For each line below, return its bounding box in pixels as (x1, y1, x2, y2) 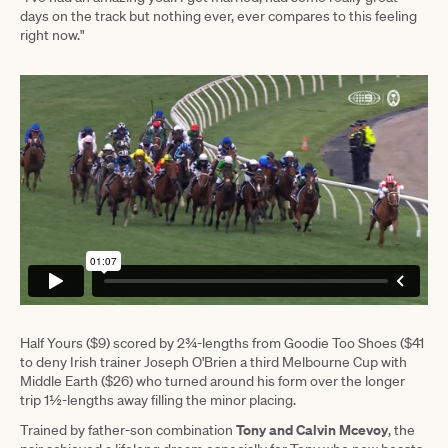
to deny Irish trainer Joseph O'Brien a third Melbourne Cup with (20, 353, 407, 372)
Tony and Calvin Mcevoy (236, 420, 388, 440)
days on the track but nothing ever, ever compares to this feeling (20, 6, 417, 25)
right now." (20, 25, 85, 44)
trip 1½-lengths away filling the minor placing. (20, 391, 296, 410)
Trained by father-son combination (20, 421, 236, 440)
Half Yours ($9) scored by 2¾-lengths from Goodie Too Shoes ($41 (20, 334, 424, 353)
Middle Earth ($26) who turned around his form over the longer (20, 372, 405, 391)
